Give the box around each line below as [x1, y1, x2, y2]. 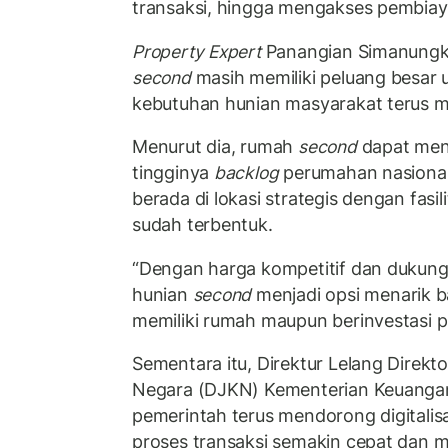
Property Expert [132, 40, 261, 62]
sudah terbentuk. [132, 214, 273, 236]
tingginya [132, 162, 214, 184]
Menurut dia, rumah [132, 136, 299, 158]
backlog [213, 162, 279, 184]
